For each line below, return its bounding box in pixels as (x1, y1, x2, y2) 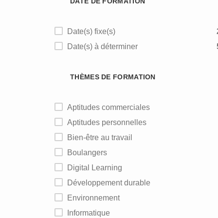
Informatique (69, 209, 110, 217)
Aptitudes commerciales (73, 103, 150, 111)
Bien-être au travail (73, 133, 132, 142)
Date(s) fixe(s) (73, 27, 115, 36)
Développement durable (73, 179, 150, 187)
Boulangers (73, 148, 107, 157)
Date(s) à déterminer (73, 42, 138, 51)
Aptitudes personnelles (73, 118, 146, 127)
